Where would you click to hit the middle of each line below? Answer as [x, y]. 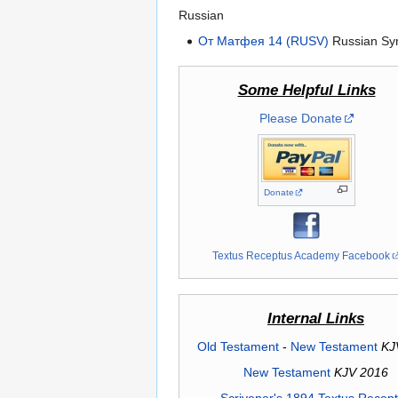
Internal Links [316, 318]
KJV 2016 [361, 372]
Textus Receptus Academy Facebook [302, 256]
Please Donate [300, 119]
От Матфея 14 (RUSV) [264, 40]
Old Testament [238, 346]
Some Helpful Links [306, 91]
